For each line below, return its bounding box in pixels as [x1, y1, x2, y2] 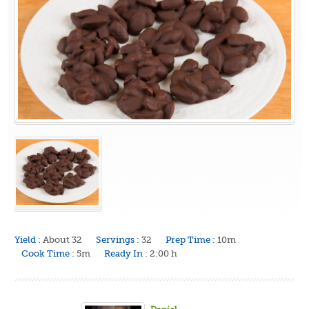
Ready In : [104, 248, 148, 259]
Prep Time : [166, 234, 216, 245]
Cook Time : [21, 248, 75, 259]
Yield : [14, 234, 41, 245]
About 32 [43, 234, 83, 245]
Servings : [96, 234, 140, 245]
